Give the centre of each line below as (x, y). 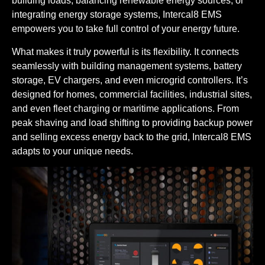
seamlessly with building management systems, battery (127, 66)
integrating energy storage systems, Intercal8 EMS (117, 15)
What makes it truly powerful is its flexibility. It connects (125, 51)
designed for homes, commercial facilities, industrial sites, (132, 94)
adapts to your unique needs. (72, 151)
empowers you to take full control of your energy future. (126, 29)
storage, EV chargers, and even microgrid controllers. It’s (130, 80)
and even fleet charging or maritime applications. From (125, 108)
